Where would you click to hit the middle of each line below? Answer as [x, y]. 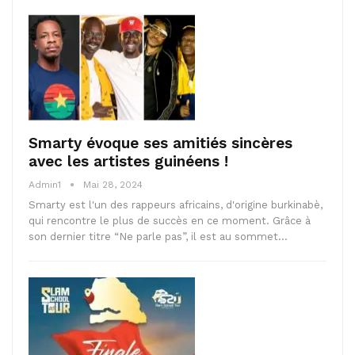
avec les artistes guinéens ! [128, 161]
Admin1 [46, 184]
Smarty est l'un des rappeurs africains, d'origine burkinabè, [176, 204]
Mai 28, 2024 [113, 184]
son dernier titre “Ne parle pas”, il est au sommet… [158, 236]
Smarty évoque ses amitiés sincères [160, 143]
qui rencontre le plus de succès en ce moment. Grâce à [170, 220]
